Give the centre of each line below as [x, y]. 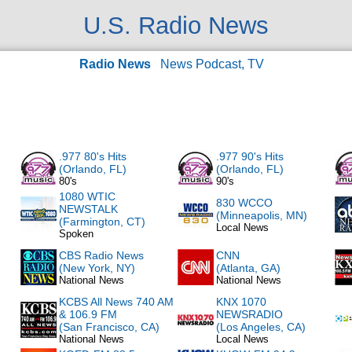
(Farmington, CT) [102, 222]
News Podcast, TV [212, 64]
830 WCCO [244, 203]
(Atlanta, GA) [248, 268]
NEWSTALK [88, 209]
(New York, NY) [97, 268]
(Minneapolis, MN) [262, 215]
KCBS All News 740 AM [116, 302]
